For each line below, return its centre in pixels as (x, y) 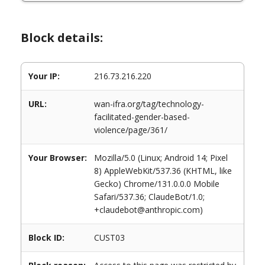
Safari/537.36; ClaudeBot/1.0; (149, 197)
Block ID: (46, 237)
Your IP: (44, 76)
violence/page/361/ (131, 130)
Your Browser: (58, 158)
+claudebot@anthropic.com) (148, 210)
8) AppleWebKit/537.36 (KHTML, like (163, 171)
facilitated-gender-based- (142, 117)
